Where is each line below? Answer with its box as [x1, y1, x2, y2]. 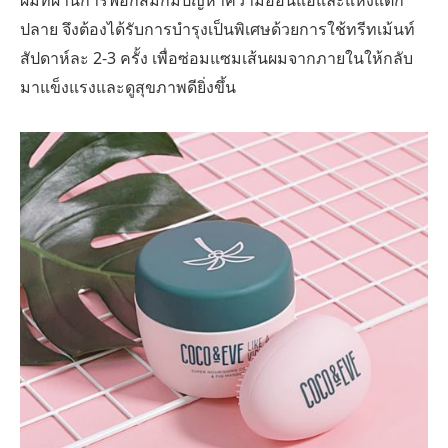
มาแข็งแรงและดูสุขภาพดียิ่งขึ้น [20, 76, 236, 99]
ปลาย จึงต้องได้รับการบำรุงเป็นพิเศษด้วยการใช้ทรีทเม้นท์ [20, 18, 415, 41]
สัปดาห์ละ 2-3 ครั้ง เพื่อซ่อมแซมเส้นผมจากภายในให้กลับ [20, 47, 413, 70]
